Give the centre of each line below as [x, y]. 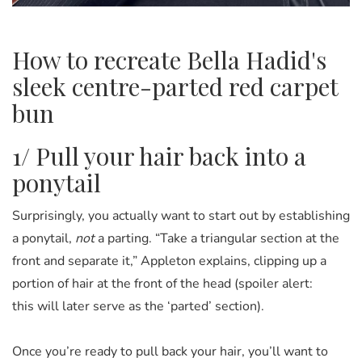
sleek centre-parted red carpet [175, 86]
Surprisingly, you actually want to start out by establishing [181, 215]
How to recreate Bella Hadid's [169, 59]
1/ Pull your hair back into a [159, 156]
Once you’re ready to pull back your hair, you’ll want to [170, 351]
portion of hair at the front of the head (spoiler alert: [162, 283]
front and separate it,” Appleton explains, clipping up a [169, 261]
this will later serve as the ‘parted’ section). [138, 306]
